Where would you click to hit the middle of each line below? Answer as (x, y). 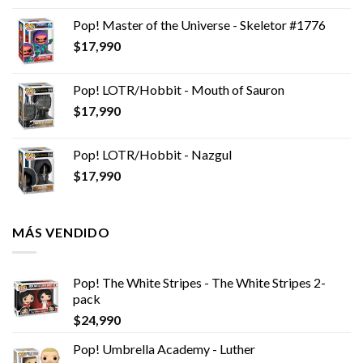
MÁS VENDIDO (61, 233)
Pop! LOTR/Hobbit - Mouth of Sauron (179, 90)
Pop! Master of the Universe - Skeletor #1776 (199, 25)
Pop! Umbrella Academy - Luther (164, 348)
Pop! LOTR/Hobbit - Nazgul (152, 155)
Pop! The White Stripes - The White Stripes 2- (199, 282)
